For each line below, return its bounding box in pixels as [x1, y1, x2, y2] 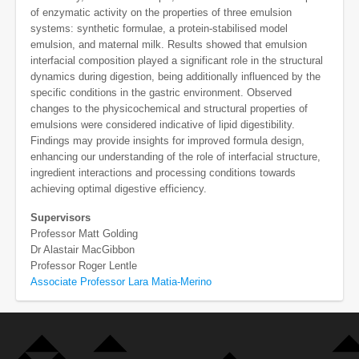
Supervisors [30, 212, 91, 224]
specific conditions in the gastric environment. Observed [30, 87, 292, 99]
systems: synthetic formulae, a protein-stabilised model [30, 22, 288, 35]
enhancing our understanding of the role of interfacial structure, [30, 151, 321, 163]
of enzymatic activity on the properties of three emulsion [30, 6, 292, 19]
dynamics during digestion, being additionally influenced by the [30, 71, 321, 83]
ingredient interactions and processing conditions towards [30, 167, 296, 179]
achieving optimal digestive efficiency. [30, 183, 207, 196]
